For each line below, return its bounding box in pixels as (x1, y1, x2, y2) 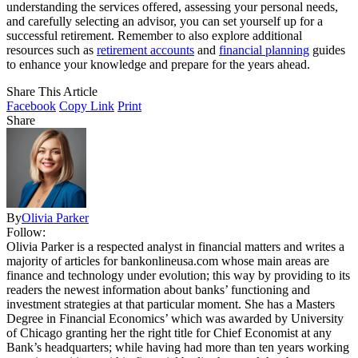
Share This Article (6, 85, 97, 99)
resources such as (6, 43, 97, 58)
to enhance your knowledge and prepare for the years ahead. (6, 58, 310, 72)
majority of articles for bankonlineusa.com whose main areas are (6, 254, 329, 268)
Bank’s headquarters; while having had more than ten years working (6, 340, 349, 355)
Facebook (6, 99, 56, 113)
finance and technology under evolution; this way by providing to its (6, 268, 350, 283)
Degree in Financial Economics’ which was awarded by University (6, 312, 344, 326)
